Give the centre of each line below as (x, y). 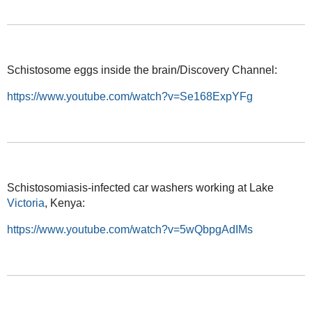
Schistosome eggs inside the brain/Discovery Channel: (142, 70)
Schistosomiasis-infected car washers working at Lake (140, 187)
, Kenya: (64, 203)
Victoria (25, 203)
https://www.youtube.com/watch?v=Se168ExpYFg (130, 96)
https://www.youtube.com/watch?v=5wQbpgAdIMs (130, 229)
